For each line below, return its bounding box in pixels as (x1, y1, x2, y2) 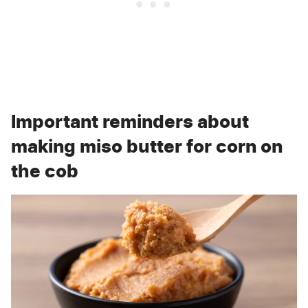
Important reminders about (11, 110, 249, 132)
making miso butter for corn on (11, 135, 283, 157)
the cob (11, 159, 78, 181)
